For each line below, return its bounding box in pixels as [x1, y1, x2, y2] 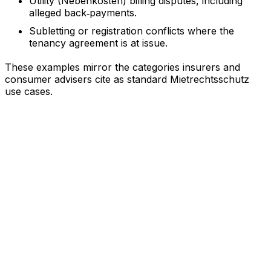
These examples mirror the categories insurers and [5, 61, 240, 73]
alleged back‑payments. [29, 7, 137, 19]
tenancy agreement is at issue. [29, 37, 168, 49]
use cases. [5, 85, 53, 97]
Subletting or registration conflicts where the [29, 25, 234, 37]
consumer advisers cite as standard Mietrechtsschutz [5, 73, 249, 85]
